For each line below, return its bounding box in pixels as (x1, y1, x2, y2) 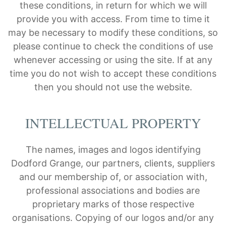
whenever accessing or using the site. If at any (14, 54, 212, 66)
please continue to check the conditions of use (13, 41, 213, 52)
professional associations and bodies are (26, 185, 200, 196)
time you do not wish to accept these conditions (10, 68, 216, 79)
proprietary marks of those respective (32, 199, 194, 210)
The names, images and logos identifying (25, 144, 201, 155)
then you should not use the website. (34, 82, 192, 93)
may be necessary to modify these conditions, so (8, 27, 218, 38)
